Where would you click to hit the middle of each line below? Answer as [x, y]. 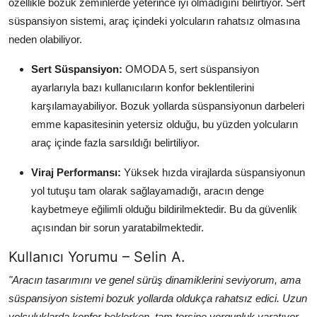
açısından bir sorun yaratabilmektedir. [117, 227]
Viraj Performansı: [76, 172]
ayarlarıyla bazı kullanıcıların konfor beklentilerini [143, 87]
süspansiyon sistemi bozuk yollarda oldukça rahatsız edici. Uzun [158, 298]
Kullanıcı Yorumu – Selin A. [97, 257]
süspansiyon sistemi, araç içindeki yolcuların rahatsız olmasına [154, 21]
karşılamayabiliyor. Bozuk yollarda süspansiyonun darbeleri [168, 105]
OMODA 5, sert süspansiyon [191, 69]
